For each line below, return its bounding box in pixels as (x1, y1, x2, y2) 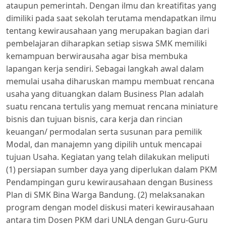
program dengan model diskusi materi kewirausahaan (6, 202, 214, 213)
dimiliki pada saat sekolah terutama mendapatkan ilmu (6, 13, 216, 24)
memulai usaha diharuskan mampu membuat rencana (6, 76, 214, 87)
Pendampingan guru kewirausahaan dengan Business (6, 177, 213, 188)
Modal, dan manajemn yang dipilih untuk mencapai (6, 139, 202, 150)
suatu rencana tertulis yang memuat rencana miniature (6, 101, 218, 112)
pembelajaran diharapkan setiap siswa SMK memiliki (6, 38, 207, 49)
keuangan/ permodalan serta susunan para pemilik (6, 126, 202, 138)
